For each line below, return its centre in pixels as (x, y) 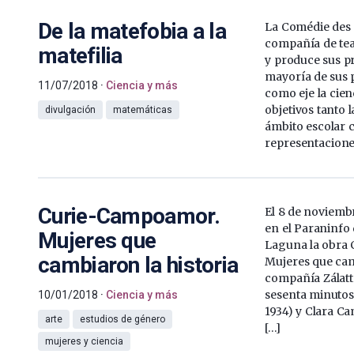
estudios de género (122, 319)
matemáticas (143, 109)
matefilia (80, 55)
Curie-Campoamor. (129, 216)
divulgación (70, 109)
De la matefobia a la (132, 31)
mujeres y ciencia (84, 341)
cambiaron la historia (138, 265)
